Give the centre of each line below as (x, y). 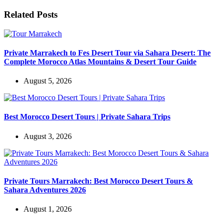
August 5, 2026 (48, 81)
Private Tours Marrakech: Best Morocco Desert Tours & (98, 181)
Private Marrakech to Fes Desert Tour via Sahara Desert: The (107, 53)
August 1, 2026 (48, 209)
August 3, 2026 (48, 136)
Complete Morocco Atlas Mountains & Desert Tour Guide (100, 61)
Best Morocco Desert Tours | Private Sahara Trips (87, 117)
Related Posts (31, 14)
